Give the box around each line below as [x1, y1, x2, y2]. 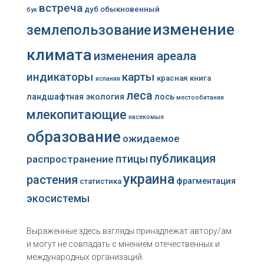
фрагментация [176, 176, 236, 186]
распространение [27, 153, 114, 165]
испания [95, 75, 120, 82]
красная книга [157, 74, 211, 82]
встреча [39, 1, 82, 15]
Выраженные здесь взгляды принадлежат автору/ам [27, 226, 232, 236]
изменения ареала [94, 49, 196, 63]
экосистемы [27, 193, 90, 204]
